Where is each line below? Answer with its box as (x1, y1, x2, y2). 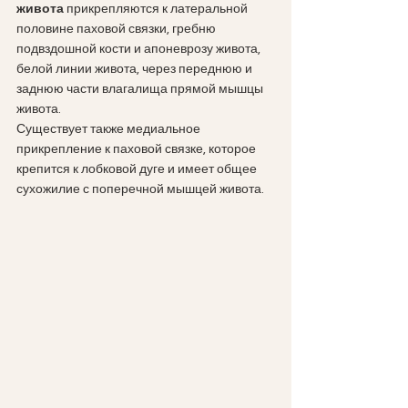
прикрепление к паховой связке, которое (16, 142, 259, 156)
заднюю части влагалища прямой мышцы (16, 82, 266, 96)
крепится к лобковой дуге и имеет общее (16, 162, 260, 176)
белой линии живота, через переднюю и (16, 62, 255, 76)
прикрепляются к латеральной (66, 2, 250, 15)
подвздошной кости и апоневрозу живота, (16, 42, 263, 56)
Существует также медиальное (16, 122, 203, 136)
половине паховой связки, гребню (16, 22, 219, 36)
